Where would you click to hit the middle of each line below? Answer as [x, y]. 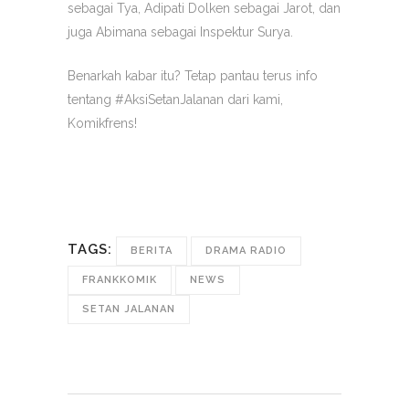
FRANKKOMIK [120, 280]
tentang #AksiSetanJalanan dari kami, [175, 100]
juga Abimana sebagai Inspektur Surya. [180, 32]
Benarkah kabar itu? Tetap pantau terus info [193, 76]
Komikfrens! [102, 123]
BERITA [152, 251]
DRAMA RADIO [246, 251]
